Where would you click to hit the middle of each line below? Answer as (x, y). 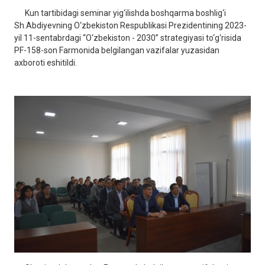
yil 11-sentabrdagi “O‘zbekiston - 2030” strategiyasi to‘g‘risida (128, 38)
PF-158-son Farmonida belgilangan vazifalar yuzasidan (117, 50)
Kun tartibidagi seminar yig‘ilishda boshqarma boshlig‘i (120, 13)
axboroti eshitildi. (46, 62)
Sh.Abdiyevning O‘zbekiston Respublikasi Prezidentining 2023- (130, 25)
